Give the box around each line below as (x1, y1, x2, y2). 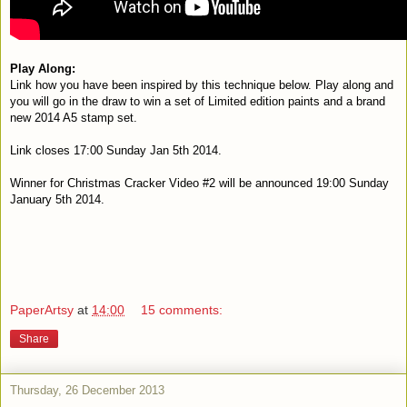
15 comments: (141, 302, 223, 317)
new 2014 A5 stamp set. (10, 111, 137, 125)
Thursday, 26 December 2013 (10, 382, 164, 397)
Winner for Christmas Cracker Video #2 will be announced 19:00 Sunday (10, 176, 389, 191)
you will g (10, 94, 59, 109)
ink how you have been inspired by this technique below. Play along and (16, 78, 393, 93)
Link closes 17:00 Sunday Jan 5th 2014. (10, 144, 222, 158)
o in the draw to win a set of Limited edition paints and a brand (59, 94, 385, 109)
